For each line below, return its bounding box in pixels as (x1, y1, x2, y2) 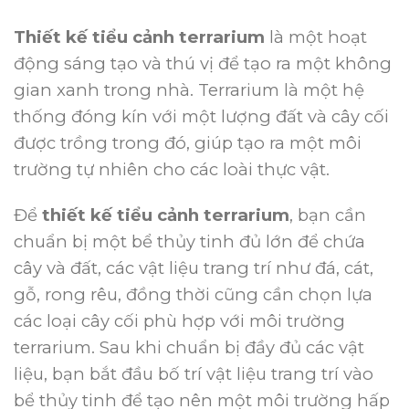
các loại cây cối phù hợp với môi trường (14, 309, 345, 331)
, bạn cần (289, 204, 366, 225)
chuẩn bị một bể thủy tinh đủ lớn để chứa (14, 230, 365, 252)
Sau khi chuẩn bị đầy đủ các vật (100, 336, 364, 358)
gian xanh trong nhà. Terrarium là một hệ (14, 79, 364, 100)
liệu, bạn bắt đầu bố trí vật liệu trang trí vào (14, 362, 373, 384)
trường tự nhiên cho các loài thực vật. (14, 159, 330, 180)
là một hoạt (265, 26, 367, 47)
